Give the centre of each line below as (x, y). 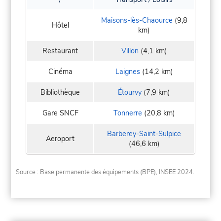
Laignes (128, 72)
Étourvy (130, 92)
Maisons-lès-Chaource (137, 20)
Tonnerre (128, 113)
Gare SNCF (60, 113)
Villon (130, 51)
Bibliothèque (60, 92)
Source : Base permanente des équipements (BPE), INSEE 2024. (105, 172)
